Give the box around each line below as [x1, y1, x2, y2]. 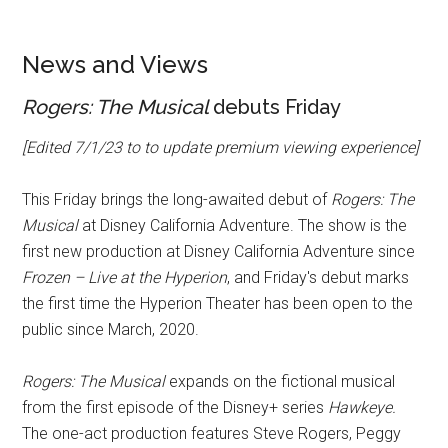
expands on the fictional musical [165, 372, 396, 391]
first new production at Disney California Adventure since [22, 242, 416, 261]
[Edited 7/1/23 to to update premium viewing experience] [22, 138, 420, 157]
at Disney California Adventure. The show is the [78, 216, 408, 235]
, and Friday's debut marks [227, 268, 410, 287]
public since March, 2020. [22, 320, 200, 339]
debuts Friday [213, 95, 342, 119]
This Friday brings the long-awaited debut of [22, 190, 332, 209]
